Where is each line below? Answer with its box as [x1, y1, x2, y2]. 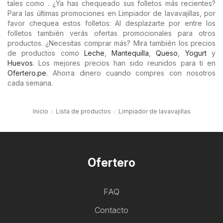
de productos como [7, 49, 84, 57]
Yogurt [185, 49, 207, 57]
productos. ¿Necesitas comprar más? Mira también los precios [7, 39, 216, 47]
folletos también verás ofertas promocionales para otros [7, 29, 216, 37]
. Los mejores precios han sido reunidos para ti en [33, 59, 216, 67]
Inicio [32, 108, 48, 115]
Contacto [95, 205, 128, 215]
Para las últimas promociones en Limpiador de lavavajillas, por [7, 9, 216, 17]
